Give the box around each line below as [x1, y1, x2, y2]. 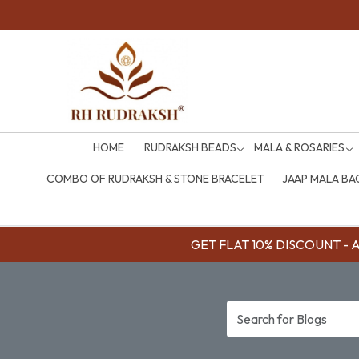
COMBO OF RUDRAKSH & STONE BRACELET [46, 171, 264, 186]
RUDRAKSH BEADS [144, 140, 237, 155]
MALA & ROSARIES [254, 140, 345, 155]
